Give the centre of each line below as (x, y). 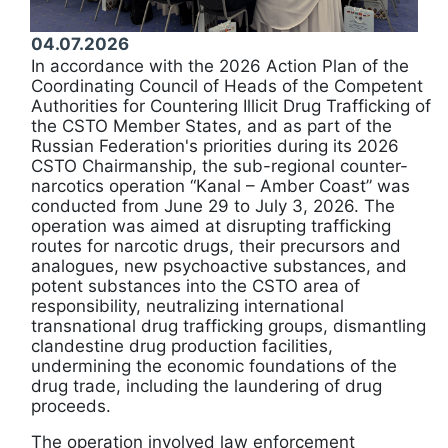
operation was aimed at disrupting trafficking (211, 226)
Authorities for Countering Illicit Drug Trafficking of (231, 106)
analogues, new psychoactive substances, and (219, 266)
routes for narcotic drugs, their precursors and (216, 246)
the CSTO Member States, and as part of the (211, 126)
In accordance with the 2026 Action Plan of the (220, 66)
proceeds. (71, 406)
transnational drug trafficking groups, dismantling (228, 326)
